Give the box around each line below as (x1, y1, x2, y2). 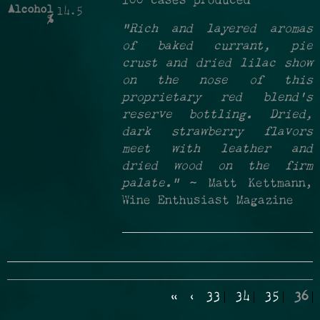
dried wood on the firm (121, 161, 313, 172)
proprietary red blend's (121, 92, 313, 104)
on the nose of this (121, 75, 313, 86)
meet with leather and (121, 144, 313, 155)
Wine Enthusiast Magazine (121, 195, 294, 206)
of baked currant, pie (121, 41, 313, 52)
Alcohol (9, 4, 54, 16)
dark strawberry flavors (121, 126, 313, 138)
